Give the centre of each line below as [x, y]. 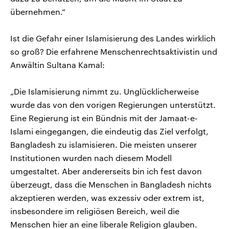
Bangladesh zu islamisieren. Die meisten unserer [104, 144]
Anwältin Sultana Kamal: [58, 64]
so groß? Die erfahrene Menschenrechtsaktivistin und [114, 51]
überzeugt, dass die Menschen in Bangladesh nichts [111, 184]
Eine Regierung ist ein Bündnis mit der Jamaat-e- [104, 118]
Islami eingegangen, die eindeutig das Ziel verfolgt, [109, 131]
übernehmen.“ [38, 11]
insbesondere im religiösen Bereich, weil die [95, 211]
